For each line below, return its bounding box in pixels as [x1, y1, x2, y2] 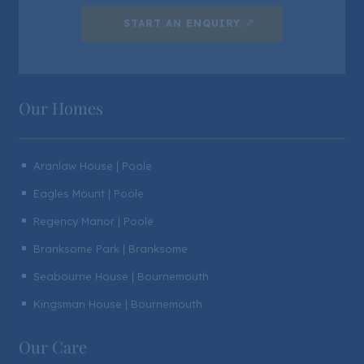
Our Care [19, 336, 88, 358]
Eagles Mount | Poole [33, 187, 145, 201]
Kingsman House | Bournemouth [33, 297, 203, 311]
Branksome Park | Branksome [33, 242, 188, 256]
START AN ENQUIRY [123, 17, 240, 30]
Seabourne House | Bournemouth [33, 270, 210, 284]
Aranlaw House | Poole [33, 159, 153, 173]
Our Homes [19, 97, 104, 119]
